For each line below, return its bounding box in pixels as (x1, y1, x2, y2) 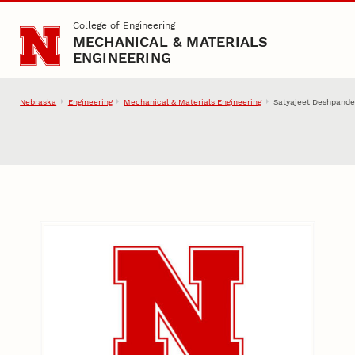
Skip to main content (17, 16, 126, 29)
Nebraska (20, 97, 57, 106)
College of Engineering (72, 20, 175, 32)
